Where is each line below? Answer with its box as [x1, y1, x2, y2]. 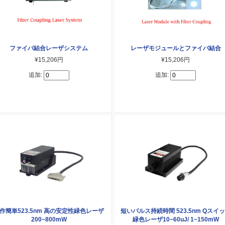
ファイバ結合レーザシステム [10, 44, 88, 52]
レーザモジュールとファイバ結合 [130, 44, 221, 52]
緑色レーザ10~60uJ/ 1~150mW [132, 215, 219, 223]
